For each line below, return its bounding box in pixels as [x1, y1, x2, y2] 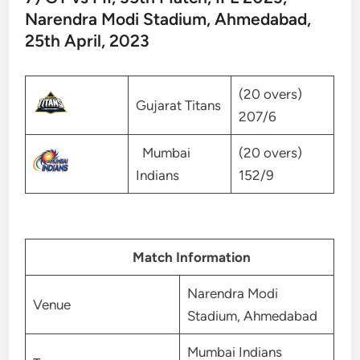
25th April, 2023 [25, 31, 150, 51]
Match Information [116, 248, 251, 265]
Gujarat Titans [135, 97, 221, 114]
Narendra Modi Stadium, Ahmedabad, [25, 9, 312, 30]
